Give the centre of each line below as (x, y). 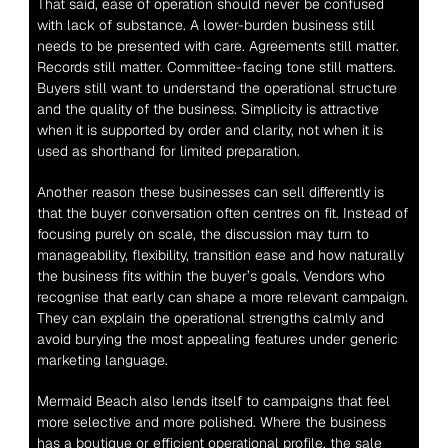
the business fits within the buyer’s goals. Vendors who (210, 276)
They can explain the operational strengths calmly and (210, 318)
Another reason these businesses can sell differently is (210, 192)
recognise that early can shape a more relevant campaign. (222, 297)
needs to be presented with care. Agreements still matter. (217, 46)
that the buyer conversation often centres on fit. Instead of (222, 213)
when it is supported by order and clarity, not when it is (209, 130)
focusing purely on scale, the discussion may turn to (202, 234)
